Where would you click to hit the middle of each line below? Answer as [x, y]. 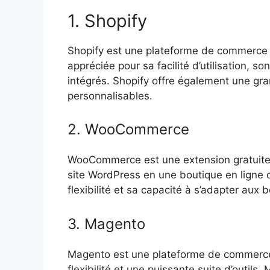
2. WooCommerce [128, 130]
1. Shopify [107, 20]
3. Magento [106, 224]
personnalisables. [110, 96]
